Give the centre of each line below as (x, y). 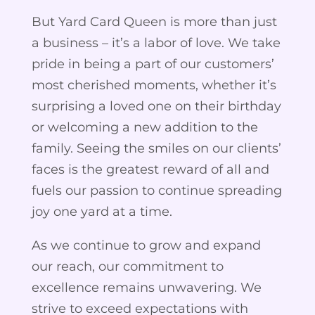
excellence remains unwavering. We (146, 287)
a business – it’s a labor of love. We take (156, 43)
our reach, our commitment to (127, 266)
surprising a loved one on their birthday (156, 106)
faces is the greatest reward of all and (150, 169)
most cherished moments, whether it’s (154, 85)
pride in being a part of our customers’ (153, 64)
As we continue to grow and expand (146, 245)
